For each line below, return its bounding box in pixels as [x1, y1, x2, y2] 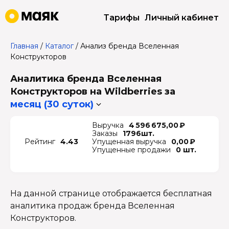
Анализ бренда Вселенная [80, 41, 179, 51]
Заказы [92, 129, 118, 138]
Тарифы [104, 13, 140, 22]
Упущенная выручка [92, 137, 166, 146]
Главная [10, 41, 38, 51]
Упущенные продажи [92, 145, 171, 154]
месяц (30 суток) [10, 99, 94, 110]
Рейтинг [24, 137, 55, 146]
